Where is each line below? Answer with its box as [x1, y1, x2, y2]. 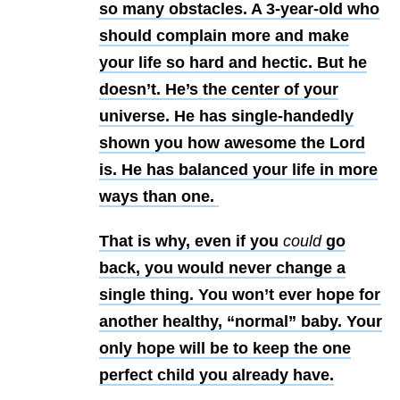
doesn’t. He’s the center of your [99, 80, 338, 99]
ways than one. [99, 187, 219, 206]
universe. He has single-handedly [99, 107, 354, 126]
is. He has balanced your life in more [99, 161, 378, 179]
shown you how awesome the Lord [99, 134, 365, 153]
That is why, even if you [99, 232, 283, 251]
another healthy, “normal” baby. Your [99, 312, 382, 331]
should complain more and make [99, 27, 349, 46]
